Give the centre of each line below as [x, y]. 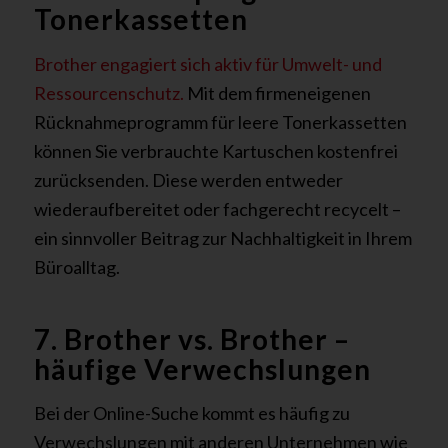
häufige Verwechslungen [202, 368]
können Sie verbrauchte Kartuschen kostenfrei [215, 150]
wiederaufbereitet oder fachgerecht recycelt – [217, 208]
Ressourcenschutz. [108, 92]
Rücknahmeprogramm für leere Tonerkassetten [220, 121]
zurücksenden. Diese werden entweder [188, 179]
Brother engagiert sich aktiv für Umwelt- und [207, 63]
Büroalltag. [76, 266]
